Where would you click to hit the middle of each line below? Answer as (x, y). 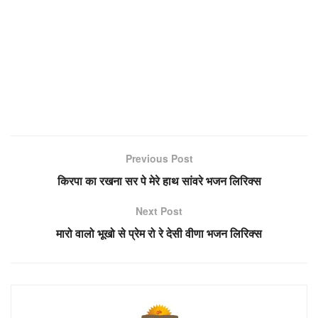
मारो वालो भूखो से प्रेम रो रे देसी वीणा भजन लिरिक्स (159, 233)
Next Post (159, 210)
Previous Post (159, 158)
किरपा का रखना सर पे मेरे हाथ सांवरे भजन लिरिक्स (159, 180)
